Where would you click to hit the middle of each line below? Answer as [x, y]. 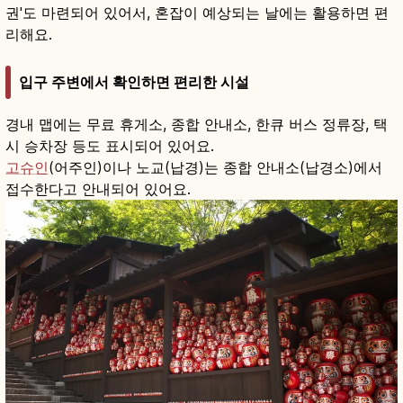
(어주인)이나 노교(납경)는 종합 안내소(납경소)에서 [215, 167]
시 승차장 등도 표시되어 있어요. [110, 145]
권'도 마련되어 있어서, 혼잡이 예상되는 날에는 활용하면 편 [197, 13]
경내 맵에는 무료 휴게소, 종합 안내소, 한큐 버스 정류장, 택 [197, 124]
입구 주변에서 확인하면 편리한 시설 [134, 81]
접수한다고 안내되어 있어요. [98, 188]
